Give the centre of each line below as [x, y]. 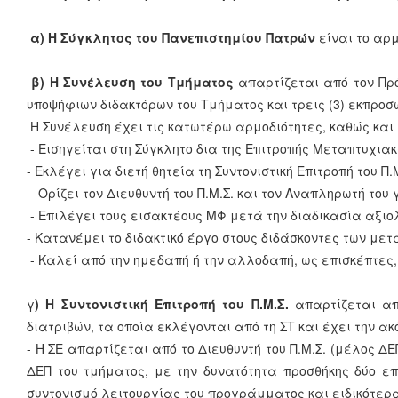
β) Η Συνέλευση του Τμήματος [130, 82]
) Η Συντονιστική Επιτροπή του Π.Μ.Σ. [162, 304]
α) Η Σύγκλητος [80, 37]
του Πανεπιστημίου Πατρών [226, 37]
